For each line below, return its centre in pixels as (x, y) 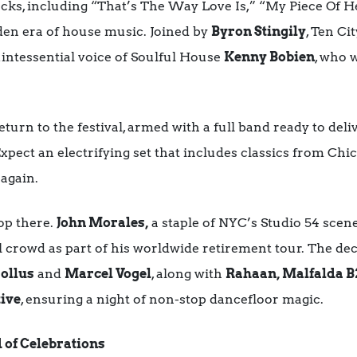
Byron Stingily (259, 31)
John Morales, (102, 222)
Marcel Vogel (108, 273)
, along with (188, 273)
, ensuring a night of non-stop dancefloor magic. (172, 299)
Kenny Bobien (269, 57)
